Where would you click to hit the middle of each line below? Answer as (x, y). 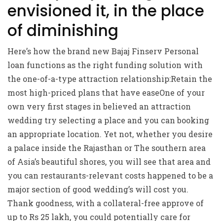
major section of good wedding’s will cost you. (98, 189)
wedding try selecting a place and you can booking (108, 120)
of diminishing (63, 31)
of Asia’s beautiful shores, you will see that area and (109, 162)
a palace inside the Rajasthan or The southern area (107, 148)
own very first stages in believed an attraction (99, 106)
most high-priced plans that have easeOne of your (106, 92)
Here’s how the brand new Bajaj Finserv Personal (103, 51)
